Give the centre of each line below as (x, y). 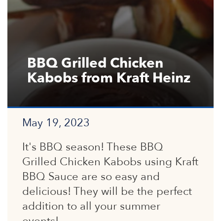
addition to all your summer (91, 206)
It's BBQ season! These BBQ (93, 147)
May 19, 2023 (56, 123)
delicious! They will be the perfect (107, 191)
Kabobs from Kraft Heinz (109, 78)
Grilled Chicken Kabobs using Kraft (110, 162)
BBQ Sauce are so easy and (91, 177)
